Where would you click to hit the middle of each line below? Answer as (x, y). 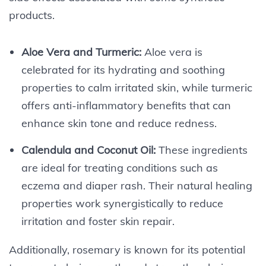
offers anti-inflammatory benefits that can (126, 105)
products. (32, 15)
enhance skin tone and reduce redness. (119, 123)
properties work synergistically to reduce (122, 203)
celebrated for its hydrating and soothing (123, 69)
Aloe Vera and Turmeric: (81, 52)
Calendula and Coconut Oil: (88, 150)
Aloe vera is (172, 52)
